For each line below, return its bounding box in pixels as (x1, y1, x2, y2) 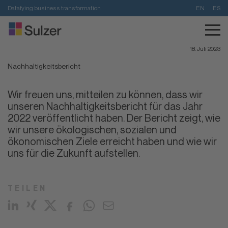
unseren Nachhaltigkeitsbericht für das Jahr (8, 100, 203, 112)
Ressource (22, 31, 56, 39)
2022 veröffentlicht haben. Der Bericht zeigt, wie (8, 111, 220, 124)
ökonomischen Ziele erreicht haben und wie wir (8, 135, 217, 148)
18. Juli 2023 (190, 45, 220, 52)
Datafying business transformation (8, 4, 101, 12)
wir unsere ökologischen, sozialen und (8, 123, 177, 136)
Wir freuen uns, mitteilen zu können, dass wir (8, 88, 203, 101)
